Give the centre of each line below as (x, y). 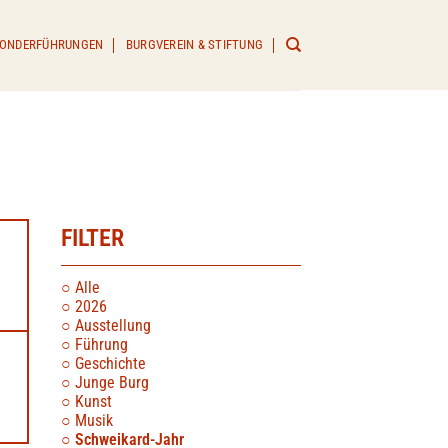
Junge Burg (112, 382)
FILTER (92, 238)
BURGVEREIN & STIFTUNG (194, 44)
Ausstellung (113, 325)
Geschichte (110, 363)
